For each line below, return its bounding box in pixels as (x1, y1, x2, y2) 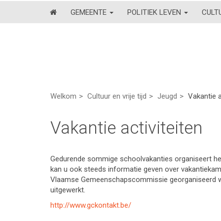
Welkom (50, 92, 76, 101)
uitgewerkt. (50, 185, 85, 194)
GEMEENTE (71, 7, 109, 17)
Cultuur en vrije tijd (87, 92, 147, 101)
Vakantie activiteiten (50, 118, 203, 138)
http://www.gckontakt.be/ (50, 201, 131, 210)
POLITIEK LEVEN (127, 7, 183, 17)
